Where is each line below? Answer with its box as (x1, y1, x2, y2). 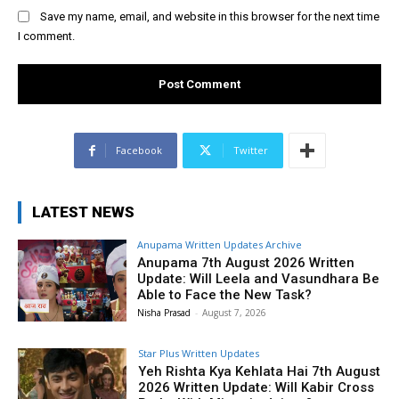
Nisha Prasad (137, 306, 191, 320)
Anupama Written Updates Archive (137, 238, 303, 252)
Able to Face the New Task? (137, 287, 313, 304)
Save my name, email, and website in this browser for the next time (40, 9, 379, 23)
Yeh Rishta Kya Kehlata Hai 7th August (138, 363, 381, 379)
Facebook (115, 143, 162, 158)
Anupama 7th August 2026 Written (137, 255, 355, 272)
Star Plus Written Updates (138, 346, 260, 360)
